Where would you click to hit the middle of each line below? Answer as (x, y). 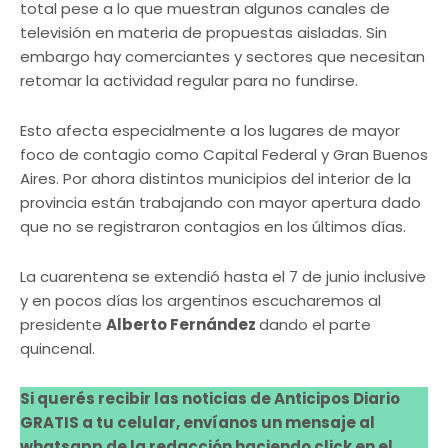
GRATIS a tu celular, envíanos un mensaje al (197, 423)
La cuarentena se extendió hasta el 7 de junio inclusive (223, 277)
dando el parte (315, 325)
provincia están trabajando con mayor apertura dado (220, 203)
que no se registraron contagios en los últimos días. (213, 227)
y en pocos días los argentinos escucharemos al (200, 301)
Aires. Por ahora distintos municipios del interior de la (215, 179)
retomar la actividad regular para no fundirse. (189, 81)
